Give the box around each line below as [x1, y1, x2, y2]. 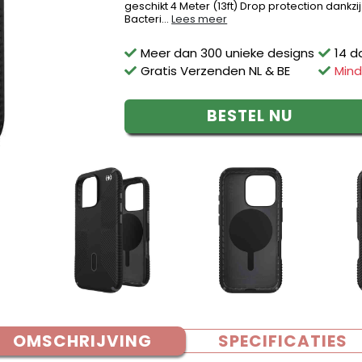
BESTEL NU [206, 105, 293, 127]
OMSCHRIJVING [13, 330, 153, 352]
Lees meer [171, 12, 228, 26]
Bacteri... [124, 12, 172, 26]
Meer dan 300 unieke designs [141, 44, 315, 61]
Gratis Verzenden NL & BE [141, 62, 291, 79]
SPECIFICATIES [217, 330, 347, 352]
